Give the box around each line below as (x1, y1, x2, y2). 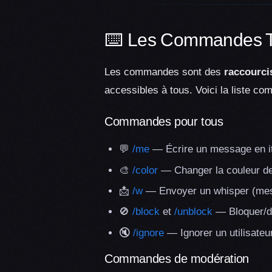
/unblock (174, 206, 212, 218)
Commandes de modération (104, 251, 249, 265)
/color (132, 164, 158, 176)
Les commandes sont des (104, 66, 224, 78)
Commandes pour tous (104, 115, 223, 129)
